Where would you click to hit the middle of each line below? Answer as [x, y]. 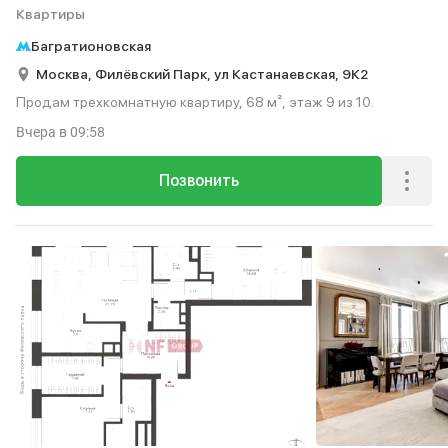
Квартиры [50, 14]
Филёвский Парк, [154, 73]
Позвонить [199, 180]
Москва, [65, 73]
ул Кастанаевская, [278, 73]
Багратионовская [91, 46]
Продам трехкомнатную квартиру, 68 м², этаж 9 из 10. [195, 102]
